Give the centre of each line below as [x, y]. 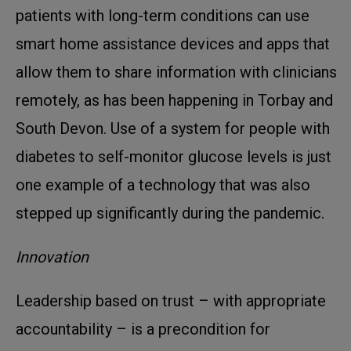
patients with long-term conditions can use [163, 15]
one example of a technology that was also [163, 185]
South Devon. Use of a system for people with [173, 128]
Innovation [52, 257]
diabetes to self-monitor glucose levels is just [174, 156]
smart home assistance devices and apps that [173, 43]
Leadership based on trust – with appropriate [171, 300]
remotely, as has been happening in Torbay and [174, 100]
